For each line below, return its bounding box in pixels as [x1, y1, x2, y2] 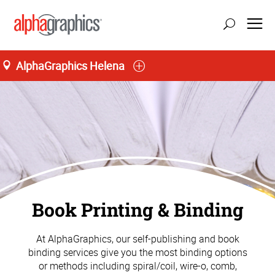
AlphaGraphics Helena [16, 58, 125, 73]
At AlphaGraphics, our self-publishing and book [36, 231, 239, 246]
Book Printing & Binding [31, 198, 244, 222]
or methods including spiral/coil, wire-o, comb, [38, 258, 237, 273]
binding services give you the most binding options [28, 245, 247, 259]
